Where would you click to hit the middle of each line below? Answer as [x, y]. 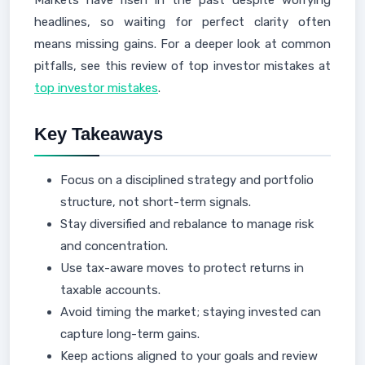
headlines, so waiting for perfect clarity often [182, 22]
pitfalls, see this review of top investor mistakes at [182, 66]
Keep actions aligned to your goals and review [189, 356]
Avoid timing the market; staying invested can [191, 312]
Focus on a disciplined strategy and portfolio [187, 180]
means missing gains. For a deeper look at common [182, 44]
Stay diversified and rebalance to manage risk [187, 224]
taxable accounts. [110, 290]
